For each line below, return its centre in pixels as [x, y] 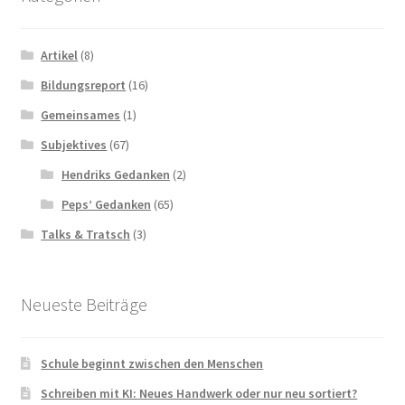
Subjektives [74, 144]
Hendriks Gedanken [115, 174]
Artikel [60, 55]
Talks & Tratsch [86, 234]
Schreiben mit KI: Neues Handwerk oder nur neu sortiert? [199, 394]
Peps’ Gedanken [106, 204]
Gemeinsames [81, 114]
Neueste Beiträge [84, 304]
